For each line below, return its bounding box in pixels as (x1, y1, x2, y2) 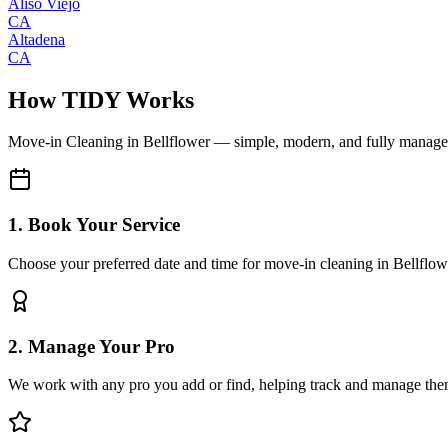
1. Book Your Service (8, 214, 180, 236)
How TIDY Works (8, 86, 194, 113)
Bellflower (143, 133, 210, 151)
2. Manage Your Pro (8, 335, 175, 357)
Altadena (8, 30, 65, 48)
